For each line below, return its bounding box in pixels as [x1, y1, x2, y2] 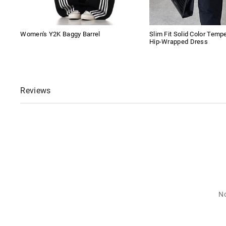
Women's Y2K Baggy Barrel [20, 30, 100, 38]
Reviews [20, 86, 51, 96]
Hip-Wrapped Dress [149, 38, 208, 46]
